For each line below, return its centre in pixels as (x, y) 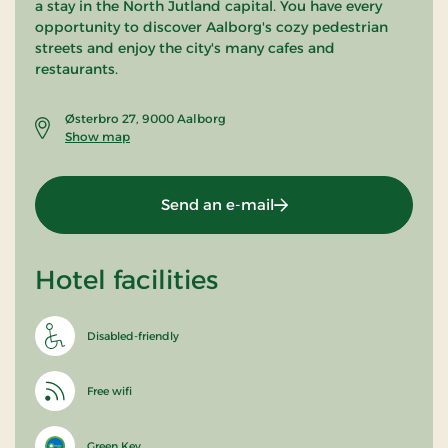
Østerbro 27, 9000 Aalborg (145, 118)
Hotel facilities (126, 279)
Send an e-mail (217, 204)
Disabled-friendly (133, 335)
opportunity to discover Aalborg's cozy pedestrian (211, 26)
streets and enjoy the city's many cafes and (185, 47)
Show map (97, 136)
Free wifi (109, 390)
